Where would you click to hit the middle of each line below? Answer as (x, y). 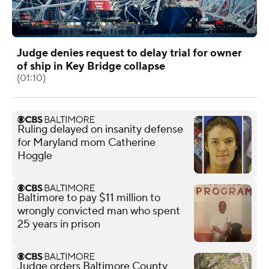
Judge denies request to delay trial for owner (129, 53)
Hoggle (35, 156)
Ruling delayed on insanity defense (100, 129)
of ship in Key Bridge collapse (91, 66)
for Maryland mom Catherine (86, 142)
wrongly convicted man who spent (99, 211)
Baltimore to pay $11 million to (89, 198)
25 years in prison (59, 224)
